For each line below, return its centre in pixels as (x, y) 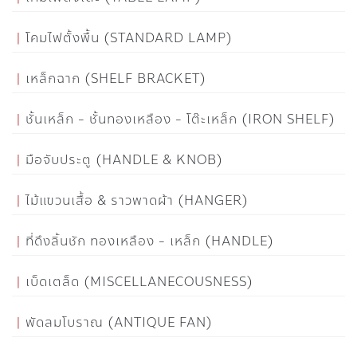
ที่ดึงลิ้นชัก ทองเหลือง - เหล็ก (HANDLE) (150, 241)
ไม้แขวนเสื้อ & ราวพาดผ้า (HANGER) (137, 200)
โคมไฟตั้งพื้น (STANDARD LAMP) (129, 37)
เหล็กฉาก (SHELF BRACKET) (116, 78)
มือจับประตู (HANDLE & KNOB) (124, 159)
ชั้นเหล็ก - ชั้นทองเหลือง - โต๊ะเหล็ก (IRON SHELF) (180, 119)
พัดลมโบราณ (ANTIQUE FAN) (119, 322)
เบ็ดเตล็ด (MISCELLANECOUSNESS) (139, 281)
